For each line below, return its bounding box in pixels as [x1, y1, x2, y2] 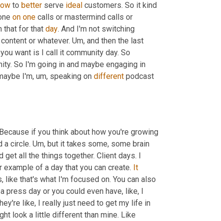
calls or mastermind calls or [36, 12, 133, 22]
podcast [124, 72, 154, 81]
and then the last [85, 36, 144, 46]
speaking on [48, 72, 94, 81]
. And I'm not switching [58, 24, 135, 34]
